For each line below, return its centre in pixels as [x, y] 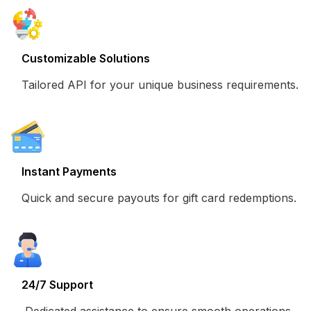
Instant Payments [69, 171]
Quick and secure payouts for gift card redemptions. [159, 197]
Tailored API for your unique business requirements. [160, 84]
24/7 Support [57, 284]
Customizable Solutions [86, 58]
